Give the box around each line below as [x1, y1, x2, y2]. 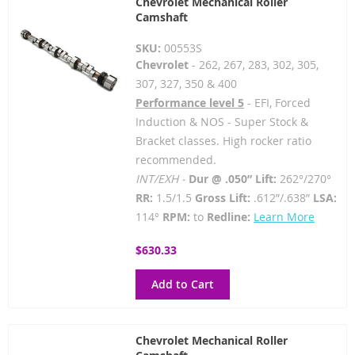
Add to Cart [151, 277, 214, 292]
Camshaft [135, 10, 188, 25]
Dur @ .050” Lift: [188, 171, 277, 186]
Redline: [206, 209, 250, 224]
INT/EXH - [135, 171, 189, 186]
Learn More [253, 209, 315, 224]
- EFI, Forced [243, 95, 311, 110]
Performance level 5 [135, 95, 244, 110]
